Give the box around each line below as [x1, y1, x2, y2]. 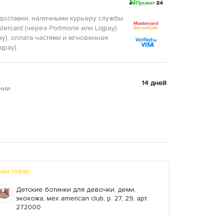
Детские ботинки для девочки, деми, [16, 185, 136, 194]
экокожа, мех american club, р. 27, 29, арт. [16, 194, 148, 203]
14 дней [141, 78, 166, 87]
